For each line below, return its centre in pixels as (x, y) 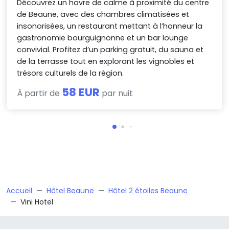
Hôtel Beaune (70, 191)
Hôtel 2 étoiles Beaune (148, 191)
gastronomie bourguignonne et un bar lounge (103, 38)
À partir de (40, 94)
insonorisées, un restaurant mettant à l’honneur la (110, 26)
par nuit (117, 94)
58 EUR (81, 93)
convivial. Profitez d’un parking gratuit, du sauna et (110, 50)
